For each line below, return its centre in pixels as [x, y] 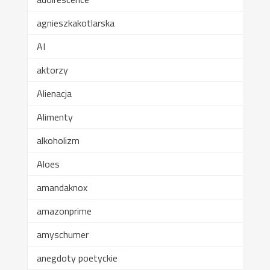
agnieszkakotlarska [75, 23]
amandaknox [62, 187]
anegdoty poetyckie [77, 258]
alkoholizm [58, 140]
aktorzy [52, 70]
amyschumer [62, 234]
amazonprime [64, 211]
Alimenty [55, 117]
